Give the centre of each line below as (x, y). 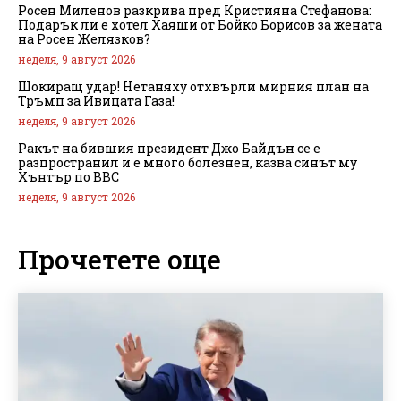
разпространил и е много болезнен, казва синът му (188, 162)
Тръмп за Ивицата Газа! (96, 100)
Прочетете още (119, 259)
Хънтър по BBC (68, 176)
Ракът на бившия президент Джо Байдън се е (169, 148)
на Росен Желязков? (84, 38)
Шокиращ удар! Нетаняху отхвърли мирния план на (193, 86)
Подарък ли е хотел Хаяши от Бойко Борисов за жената (200, 24)
